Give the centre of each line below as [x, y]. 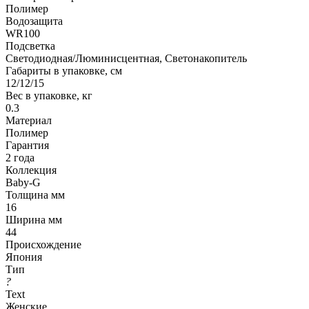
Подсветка [30, 46]
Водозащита [34, 21]
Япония [24, 257]
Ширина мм [34, 219]
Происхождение [43, 244]
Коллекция [31, 170]
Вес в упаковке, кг [49, 95]
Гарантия [27, 145]
